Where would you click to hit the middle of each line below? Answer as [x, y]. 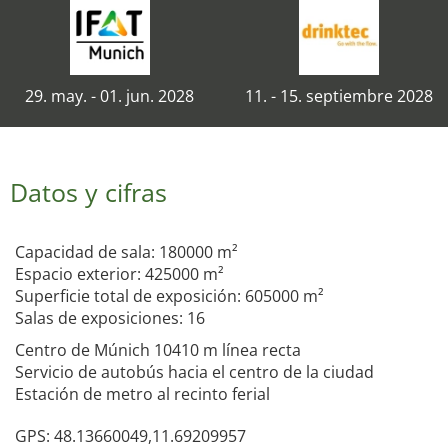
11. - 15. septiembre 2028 [338, 96]
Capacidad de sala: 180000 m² [126, 252]
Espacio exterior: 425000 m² [119, 274]
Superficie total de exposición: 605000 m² [169, 296]
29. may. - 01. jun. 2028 [109, 96]
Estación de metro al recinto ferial [142, 394]
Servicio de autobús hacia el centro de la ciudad [194, 372]
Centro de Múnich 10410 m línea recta [158, 350]
